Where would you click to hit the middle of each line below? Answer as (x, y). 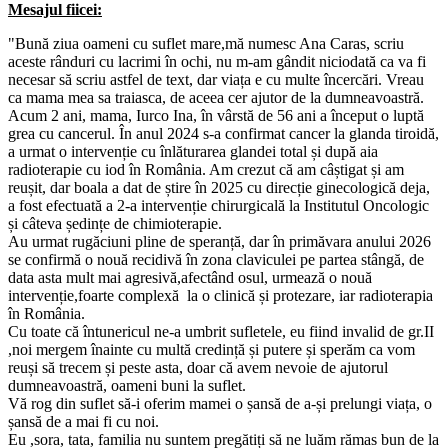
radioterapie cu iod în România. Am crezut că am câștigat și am (206, 170)
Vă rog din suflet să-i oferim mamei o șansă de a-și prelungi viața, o (220, 404)
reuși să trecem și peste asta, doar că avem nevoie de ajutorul (198, 368)
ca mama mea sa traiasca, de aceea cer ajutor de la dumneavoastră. (216, 98)
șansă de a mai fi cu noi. (83, 422)
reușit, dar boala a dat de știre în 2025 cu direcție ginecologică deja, (219, 188)
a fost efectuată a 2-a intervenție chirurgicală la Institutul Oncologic (218, 206)
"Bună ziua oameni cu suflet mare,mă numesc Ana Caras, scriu (206, 44)
